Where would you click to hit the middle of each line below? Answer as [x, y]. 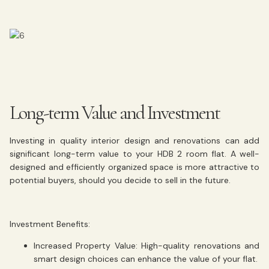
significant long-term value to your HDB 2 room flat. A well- [134, 153]
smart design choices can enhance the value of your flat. [146, 259]
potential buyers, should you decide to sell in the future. [120, 180]
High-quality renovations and [198, 246]
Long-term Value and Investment [115, 112]
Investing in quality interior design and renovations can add [134, 140]
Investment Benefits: [50, 224]
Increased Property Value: [86, 246]
